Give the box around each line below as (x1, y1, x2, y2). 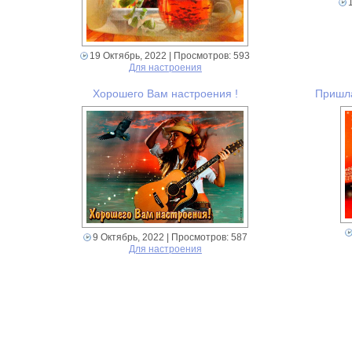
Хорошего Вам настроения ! (92, 87, 238, 101)
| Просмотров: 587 (163, 232, 247, 244)
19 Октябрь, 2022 (90, 50, 167, 62)
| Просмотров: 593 (167, 50, 251, 62)
